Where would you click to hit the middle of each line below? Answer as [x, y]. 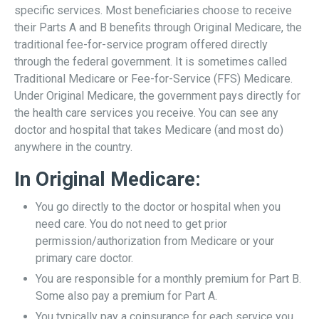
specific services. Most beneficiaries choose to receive [153, 10]
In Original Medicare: [108, 179]
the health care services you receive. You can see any [146, 113]
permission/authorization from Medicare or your [155, 241]
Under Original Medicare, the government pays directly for [157, 95]
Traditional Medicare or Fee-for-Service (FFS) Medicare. [153, 78]
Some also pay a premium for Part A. [126, 296]
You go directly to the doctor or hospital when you [158, 206]
